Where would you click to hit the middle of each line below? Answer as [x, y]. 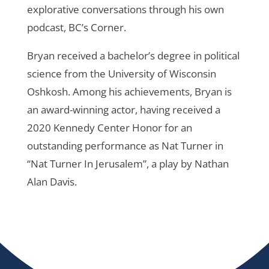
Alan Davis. [52, 181]
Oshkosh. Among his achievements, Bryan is [129, 91]
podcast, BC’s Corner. [76, 27]
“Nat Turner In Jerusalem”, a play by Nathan [128, 163]
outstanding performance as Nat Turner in [125, 145]
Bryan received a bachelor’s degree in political [133, 55]
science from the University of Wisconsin [121, 73]
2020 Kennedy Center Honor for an [109, 127]
